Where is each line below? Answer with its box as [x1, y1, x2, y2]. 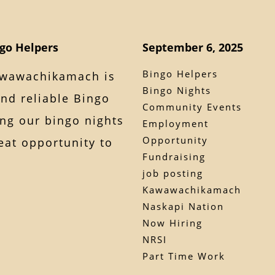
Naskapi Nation [142, 199, 224, 212]
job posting [142, 166, 203, 179]
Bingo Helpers [142, 67, 218, 80]
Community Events [142, 100, 242, 113]
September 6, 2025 [142, 39, 243, 55]
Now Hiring [142, 216, 203, 229]
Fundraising [142, 150, 206, 163]
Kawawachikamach [142, 183, 241, 196]
